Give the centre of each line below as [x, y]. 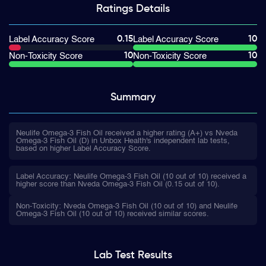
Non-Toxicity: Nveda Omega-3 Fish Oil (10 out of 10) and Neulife [127, 206]
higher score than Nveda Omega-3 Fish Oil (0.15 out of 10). [118, 184]
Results [153, 255]
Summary [133, 97]
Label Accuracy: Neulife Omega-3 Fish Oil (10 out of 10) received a [131, 177]
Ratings [114, 9]
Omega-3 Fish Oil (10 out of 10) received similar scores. [113, 214]
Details [153, 9]
